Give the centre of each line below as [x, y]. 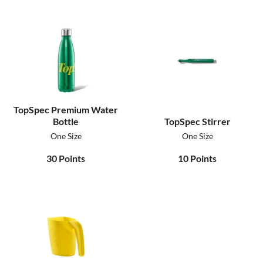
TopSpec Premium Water [66, 110]
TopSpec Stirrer [197, 122]
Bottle [66, 122]
